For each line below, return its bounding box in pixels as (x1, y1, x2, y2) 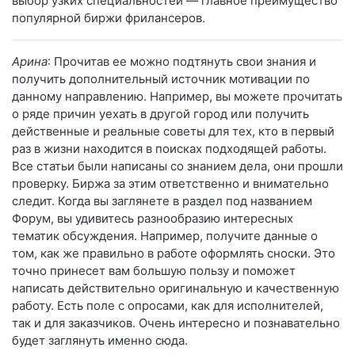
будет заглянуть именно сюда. (12, 333, 188, 349)
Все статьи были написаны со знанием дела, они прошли (12, 158, 343, 174)
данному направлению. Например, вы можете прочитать (12, 89, 342, 105)
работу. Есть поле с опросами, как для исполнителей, (12, 298, 323, 314)
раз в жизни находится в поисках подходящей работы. (12, 141, 326, 157)
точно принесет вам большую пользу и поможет (12, 263, 296, 279)
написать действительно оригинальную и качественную (12, 281, 339, 296)
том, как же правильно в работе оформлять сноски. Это (12, 246, 335, 261)
